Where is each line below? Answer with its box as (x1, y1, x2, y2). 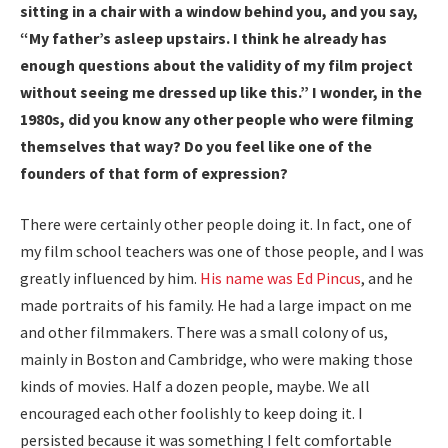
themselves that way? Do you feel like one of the (20, 135, 372, 156)
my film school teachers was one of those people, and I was (20, 241, 424, 262)
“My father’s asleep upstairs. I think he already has (20, 27, 387, 48)
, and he (361, 268, 413, 289)
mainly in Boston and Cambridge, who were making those (20, 349, 413, 370)
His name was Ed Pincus (200, 268, 361, 289)
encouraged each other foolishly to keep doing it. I (20, 403, 363, 424)
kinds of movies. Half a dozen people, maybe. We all (20, 376, 370, 397)
